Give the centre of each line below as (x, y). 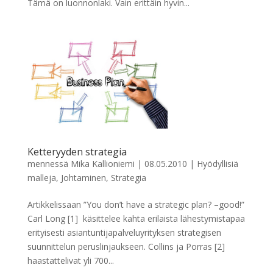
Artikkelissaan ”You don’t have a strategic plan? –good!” (136, 204)
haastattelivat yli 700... (70, 260)
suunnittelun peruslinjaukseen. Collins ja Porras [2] (126, 246)
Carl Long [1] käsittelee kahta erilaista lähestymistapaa (136, 218)
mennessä (49, 163)
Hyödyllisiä (217, 163)
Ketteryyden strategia (77, 151)
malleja (41, 177)
